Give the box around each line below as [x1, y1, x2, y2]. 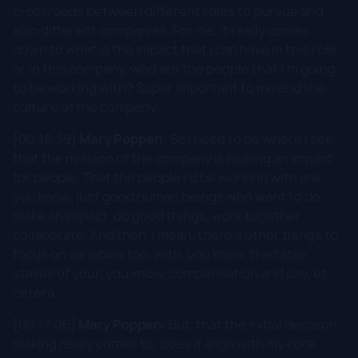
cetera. [13, 283, 58, 301]
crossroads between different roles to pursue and [13, 2, 324, 20]
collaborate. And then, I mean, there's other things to [13, 225, 338, 244]
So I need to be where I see [167, 129, 333, 148]
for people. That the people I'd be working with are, [13, 168, 324, 186]
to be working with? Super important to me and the [13, 78, 325, 97]
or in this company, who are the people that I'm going [13, 59, 336, 78]
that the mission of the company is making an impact [13, 149, 333, 167]
